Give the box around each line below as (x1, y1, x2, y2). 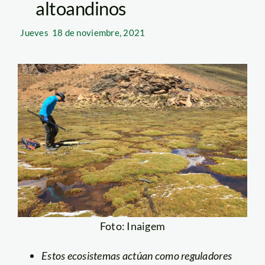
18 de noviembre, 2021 (51, 27, 146, 38)
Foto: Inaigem (99, 219, 166, 232)
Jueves (20, 27, 49, 38)
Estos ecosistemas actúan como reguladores (41, 248, 232, 262)
